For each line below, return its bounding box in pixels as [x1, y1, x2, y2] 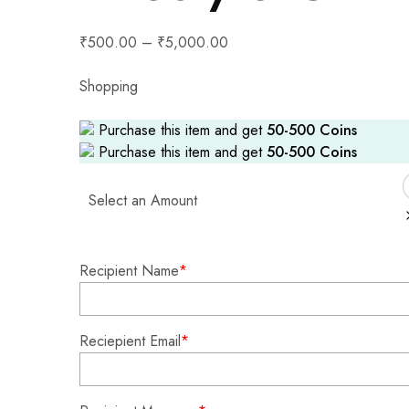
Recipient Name [79, 260, 179, 281]
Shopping [79, 76, 138, 97]
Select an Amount [89, 190, 197, 211]
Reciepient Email [79, 330, 181, 351]
